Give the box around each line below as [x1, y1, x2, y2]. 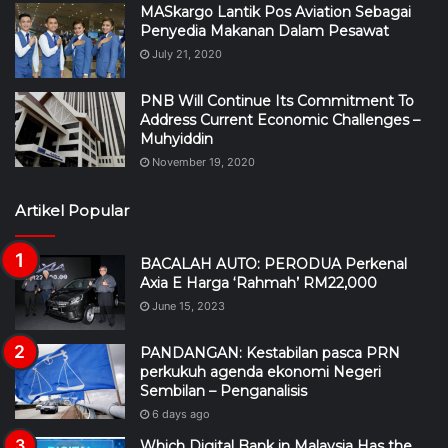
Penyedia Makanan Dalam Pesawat [140, 21, 389, 40]
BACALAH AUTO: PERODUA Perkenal [140, 254, 407, 273]
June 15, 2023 [152, 298, 225, 313]
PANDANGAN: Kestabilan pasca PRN [140, 343, 400, 362]
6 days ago [152, 406, 210, 421]
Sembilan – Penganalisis [140, 381, 307, 400]
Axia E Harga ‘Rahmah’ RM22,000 [140, 273, 377, 292]
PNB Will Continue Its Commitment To [140, 91, 414, 110]
